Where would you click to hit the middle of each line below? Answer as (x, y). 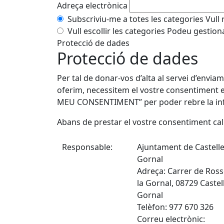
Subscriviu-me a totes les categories (135, 19)
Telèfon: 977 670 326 (175, 207)
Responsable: (88, 147)
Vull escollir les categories (116, 31)
